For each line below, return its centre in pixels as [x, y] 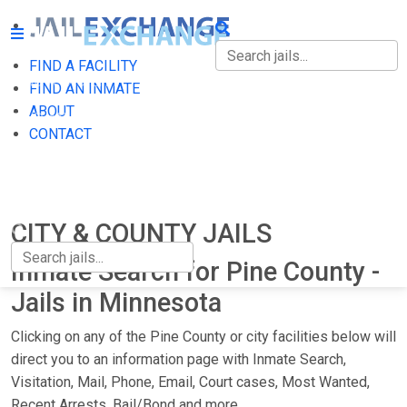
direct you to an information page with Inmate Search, [179, 359]
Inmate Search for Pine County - [195, 272]
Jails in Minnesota [116, 303]
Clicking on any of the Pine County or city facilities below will [203, 337]
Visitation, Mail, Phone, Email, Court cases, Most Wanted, [190, 382]
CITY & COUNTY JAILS [141, 233]
